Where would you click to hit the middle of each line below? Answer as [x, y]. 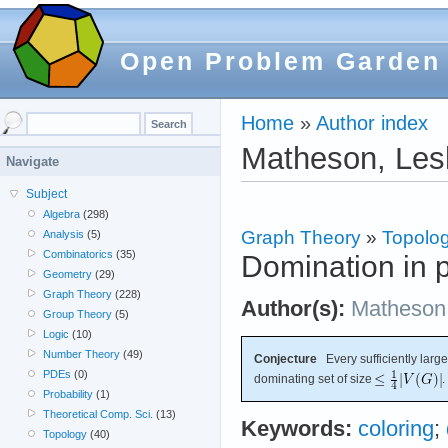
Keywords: [296, 429]
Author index [372, 123]
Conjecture [285, 358]
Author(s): [293, 308]
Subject [46, 194]
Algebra [62, 214]
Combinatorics [78, 254]
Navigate [32, 161]
